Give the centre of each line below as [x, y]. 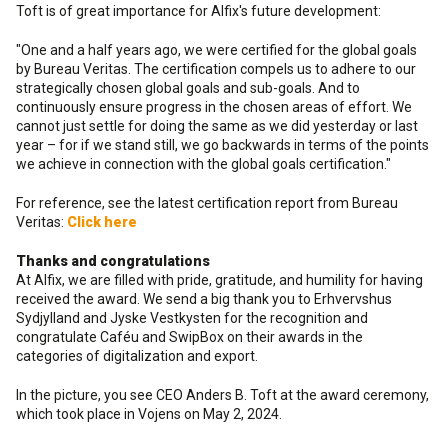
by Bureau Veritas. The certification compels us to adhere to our [216, 69]
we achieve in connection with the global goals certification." [203, 164]
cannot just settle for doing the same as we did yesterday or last [217, 126]
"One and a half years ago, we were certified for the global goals [216, 50]
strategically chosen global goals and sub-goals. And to [188, 88]
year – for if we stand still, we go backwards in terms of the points [222, 145]
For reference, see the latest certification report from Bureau [207, 203]
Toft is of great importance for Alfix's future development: [198, 11]
